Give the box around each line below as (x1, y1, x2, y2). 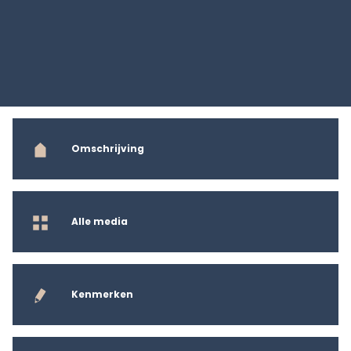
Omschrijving (71, 141, 144, 155)
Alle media (71, 214, 128, 228)
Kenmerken (71, 287, 133, 301)
